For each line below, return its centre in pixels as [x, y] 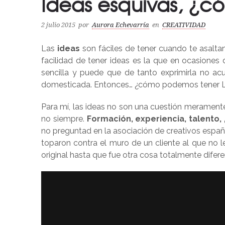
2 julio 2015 [58, 25]
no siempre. [64, 119]
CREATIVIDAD [184, 25]
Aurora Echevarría [121, 25]
